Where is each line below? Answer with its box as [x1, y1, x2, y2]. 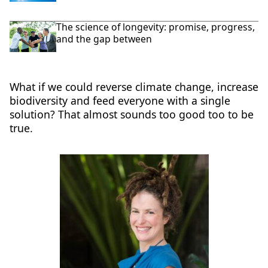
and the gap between [56, 32, 153, 45]
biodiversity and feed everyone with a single [9, 93, 230, 108]
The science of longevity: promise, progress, [56, 20, 255, 33]
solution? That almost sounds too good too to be [9, 107, 254, 122]
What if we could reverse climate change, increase [9, 80, 258, 95]
